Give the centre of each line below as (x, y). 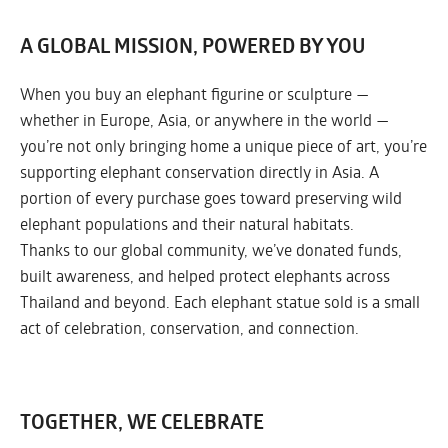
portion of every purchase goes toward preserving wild (211, 198)
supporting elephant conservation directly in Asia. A (199, 172)
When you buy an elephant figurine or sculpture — (194, 94)
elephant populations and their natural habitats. (187, 224)
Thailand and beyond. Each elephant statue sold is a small (220, 302)
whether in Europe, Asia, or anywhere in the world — (204, 120)
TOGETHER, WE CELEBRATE (142, 422)
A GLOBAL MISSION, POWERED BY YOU (192, 46)
